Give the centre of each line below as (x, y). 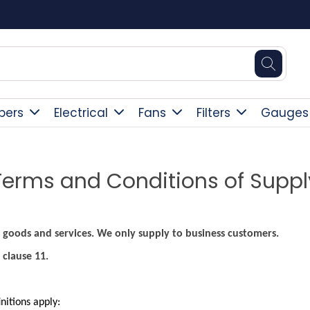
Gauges (285, 113)
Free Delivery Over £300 (205, 14)
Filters (213, 113)
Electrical (81, 113)
